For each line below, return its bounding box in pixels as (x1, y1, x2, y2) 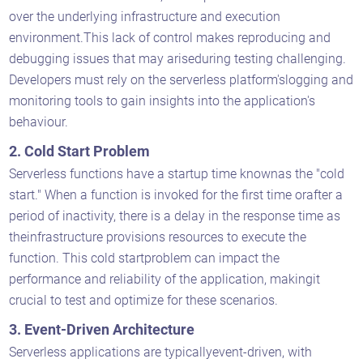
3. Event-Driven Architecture (9, 320, 195, 338)
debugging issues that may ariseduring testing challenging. (9, 50, 347, 66)
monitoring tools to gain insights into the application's (9, 92, 316, 109)
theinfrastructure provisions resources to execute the (9, 228, 307, 245)
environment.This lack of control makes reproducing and (9, 29, 331, 45)
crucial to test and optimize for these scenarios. (9, 292, 279, 308)
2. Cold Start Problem (9, 142, 154, 160)
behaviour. (9, 113, 72, 130)
